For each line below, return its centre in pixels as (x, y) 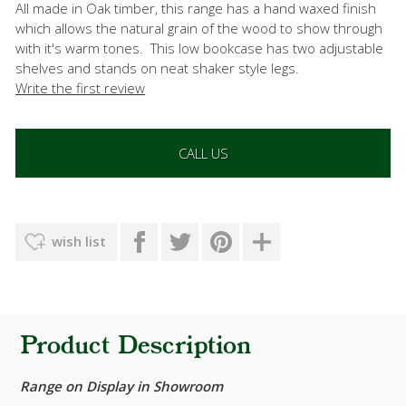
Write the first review (80, 88)
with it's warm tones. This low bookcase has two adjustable (199, 48)
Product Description (135, 348)
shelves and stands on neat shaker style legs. (157, 68)
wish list (79, 242)
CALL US (203, 154)
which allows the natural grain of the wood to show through (199, 29)
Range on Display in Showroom (121, 386)
